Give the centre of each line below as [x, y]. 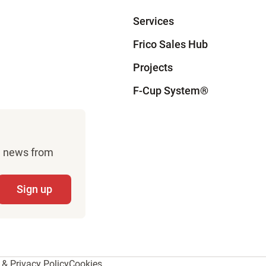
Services [153, 21]
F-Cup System [167, 91]
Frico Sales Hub [170, 44]
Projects [153, 67]
